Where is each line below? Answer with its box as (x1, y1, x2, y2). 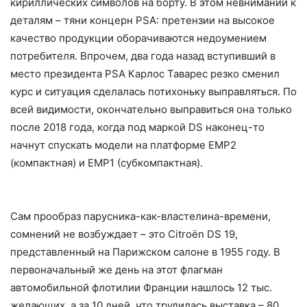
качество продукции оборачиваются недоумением (10, 32, 267, 45)
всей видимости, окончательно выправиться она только (10, 103, 292, 116)
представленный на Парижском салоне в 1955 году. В (10, 245, 280, 259)
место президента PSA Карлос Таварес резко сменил (10, 67, 280, 81)
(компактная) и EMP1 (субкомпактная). (10, 156, 203, 170)
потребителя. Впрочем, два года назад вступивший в (10, 49, 275, 63)
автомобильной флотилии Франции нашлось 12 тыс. (10, 281, 272, 295)
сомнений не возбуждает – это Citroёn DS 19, (10, 228, 238, 241)
